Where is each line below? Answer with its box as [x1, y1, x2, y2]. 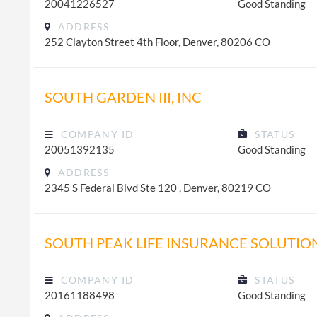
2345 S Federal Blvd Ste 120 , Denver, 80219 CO [45, 181, 271, 194]
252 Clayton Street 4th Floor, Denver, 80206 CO [45, 35, 270, 48]
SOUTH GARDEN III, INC [45, 88, 202, 105]
